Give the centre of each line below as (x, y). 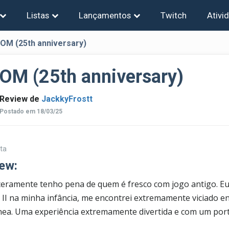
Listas (38, 15)
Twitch (174, 15)
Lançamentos (105, 15)
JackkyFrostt (67, 99)
